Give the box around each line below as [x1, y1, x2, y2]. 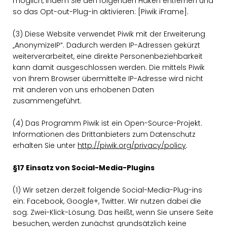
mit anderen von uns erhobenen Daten [13, 85, 154, 95]
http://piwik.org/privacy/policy [78, 140, 186, 150]
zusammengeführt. [13, 96, 82, 106]
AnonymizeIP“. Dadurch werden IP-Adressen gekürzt [13, 40, 200, 50]
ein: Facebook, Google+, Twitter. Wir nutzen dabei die [13, 196, 201, 206]
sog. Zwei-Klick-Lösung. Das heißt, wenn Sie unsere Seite [13, 207, 213, 217]
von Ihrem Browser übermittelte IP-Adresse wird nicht [13, 73, 203, 84]
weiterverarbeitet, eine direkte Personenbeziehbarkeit [13, 51, 203, 61]
